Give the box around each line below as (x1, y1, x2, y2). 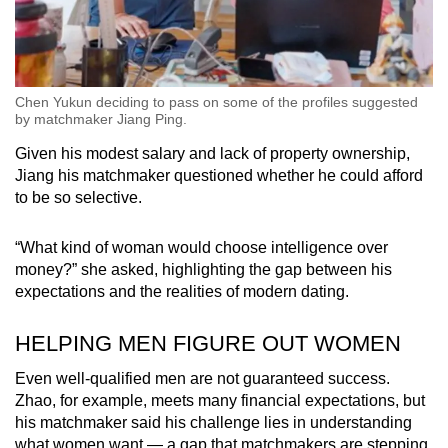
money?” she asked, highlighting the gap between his (15, 261, 392, 279)
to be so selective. (15, 189, 142, 207)
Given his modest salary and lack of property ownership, (15, 145, 410, 163)
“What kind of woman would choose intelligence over (15, 239, 388, 257)
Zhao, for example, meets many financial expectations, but (15, 392, 425, 410)
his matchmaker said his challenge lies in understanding (15, 414, 412, 432)
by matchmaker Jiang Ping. (15, 111, 187, 128)
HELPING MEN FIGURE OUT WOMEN (15, 331, 401, 357)
